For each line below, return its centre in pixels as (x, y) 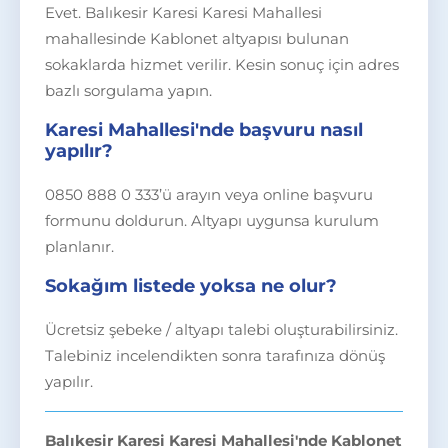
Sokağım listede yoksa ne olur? (191, 286)
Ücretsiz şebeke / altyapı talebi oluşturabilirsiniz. (221, 329)
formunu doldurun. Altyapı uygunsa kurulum (212, 220)
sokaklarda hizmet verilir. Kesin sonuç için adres (222, 64)
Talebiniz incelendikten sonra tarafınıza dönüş (215, 355)
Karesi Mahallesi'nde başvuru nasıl (204, 130)
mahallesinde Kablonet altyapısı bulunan (197, 38)
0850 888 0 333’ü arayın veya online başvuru (209, 194)
